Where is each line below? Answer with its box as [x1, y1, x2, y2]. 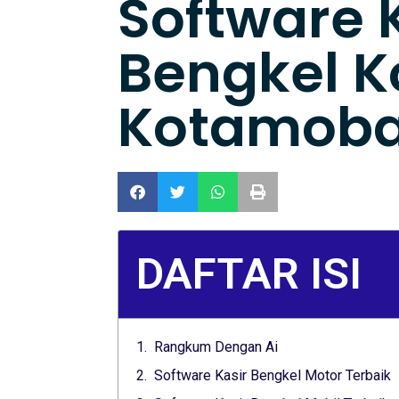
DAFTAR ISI [136, 248, 362, 300]
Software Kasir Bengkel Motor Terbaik [154, 367, 391, 385]
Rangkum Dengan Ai [154, 338, 278, 356]
